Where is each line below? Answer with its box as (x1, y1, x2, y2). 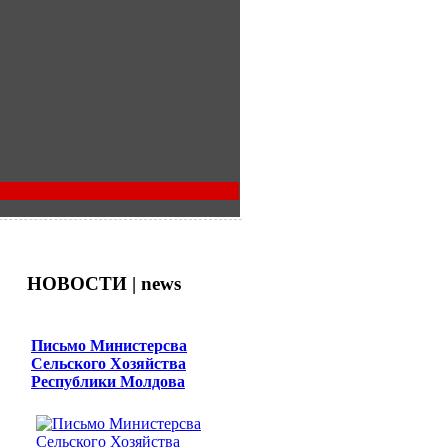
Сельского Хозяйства (31, 354, 186, 372)
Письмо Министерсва (31, 336, 187, 354)
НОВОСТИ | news (27, 272, 181, 294)
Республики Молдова (31, 372, 185, 390)
